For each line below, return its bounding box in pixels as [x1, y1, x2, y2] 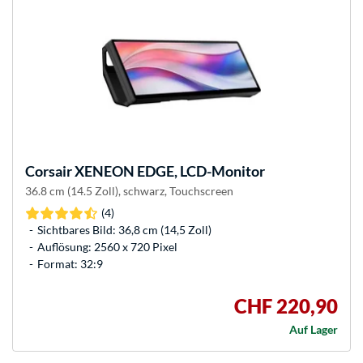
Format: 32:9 [37, 257, 103, 271]
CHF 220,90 [234, 294, 338, 318]
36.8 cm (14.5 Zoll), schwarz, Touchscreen [25, 184, 233, 199]
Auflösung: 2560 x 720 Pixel [37, 240, 177, 254]
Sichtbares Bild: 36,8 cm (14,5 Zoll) [37, 223, 211, 237]
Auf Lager [289, 322, 338, 337]
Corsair [25, 162, 72, 181]
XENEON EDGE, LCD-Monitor [72, 162, 265, 181]
